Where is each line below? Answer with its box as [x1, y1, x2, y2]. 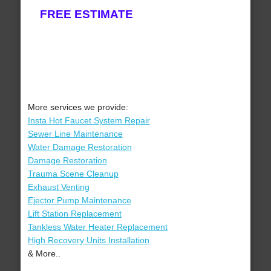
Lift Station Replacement [27, 209, 122, 219]
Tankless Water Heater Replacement [27, 222, 168, 232]
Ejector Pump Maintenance [27, 195, 131, 206]
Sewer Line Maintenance [27, 129, 123, 139]
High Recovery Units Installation [27, 235, 149, 246]
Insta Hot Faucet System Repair [27, 116, 150, 126]
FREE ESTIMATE [39, 8, 133, 21]
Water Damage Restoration [27, 142, 132, 152]
